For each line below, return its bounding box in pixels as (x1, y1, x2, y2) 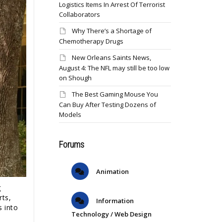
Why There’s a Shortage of (71, 26, 152, 35)
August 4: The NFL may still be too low (58, 63, 169, 72)
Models (58, 110, 81, 119)
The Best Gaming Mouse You (71, 90, 158, 99)
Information (94, 196, 134, 205)
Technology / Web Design (71, 210, 152, 219)
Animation (94, 167, 129, 176)
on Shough (58, 73, 92, 82)
